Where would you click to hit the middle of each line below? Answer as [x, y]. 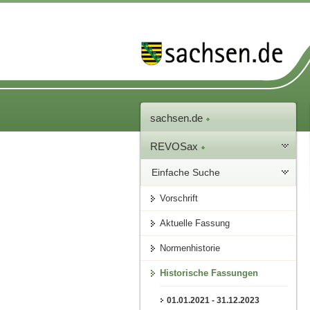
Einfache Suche [186, 173]
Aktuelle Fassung [195, 224]
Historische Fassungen [209, 273]
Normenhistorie [190, 248]
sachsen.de [178, 118]
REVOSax [176, 147]
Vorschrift [179, 199]
